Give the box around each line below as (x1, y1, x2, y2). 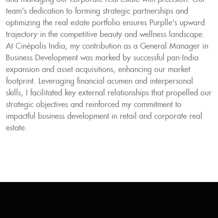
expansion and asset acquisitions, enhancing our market (6, 65, 190, 74)
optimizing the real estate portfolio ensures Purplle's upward (6, 18, 205, 28)
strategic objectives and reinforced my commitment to (6, 100, 182, 109)
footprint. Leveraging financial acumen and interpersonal (6, 77, 193, 86)
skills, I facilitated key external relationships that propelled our (6, 89, 212, 98)
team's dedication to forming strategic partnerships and (6, 7, 188, 16)
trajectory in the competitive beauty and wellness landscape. (6, 30, 205, 39)
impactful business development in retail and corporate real (6, 112, 202, 121)
